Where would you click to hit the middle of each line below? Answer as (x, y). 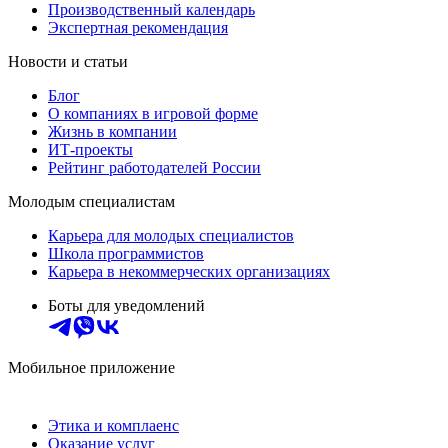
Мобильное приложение (91, 368)
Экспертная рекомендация (138, 28)
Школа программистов (126, 254)
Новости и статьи (68, 62)
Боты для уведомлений (126, 306)
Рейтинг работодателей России (154, 168)
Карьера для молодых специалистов (171, 236)
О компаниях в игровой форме (153, 114)
